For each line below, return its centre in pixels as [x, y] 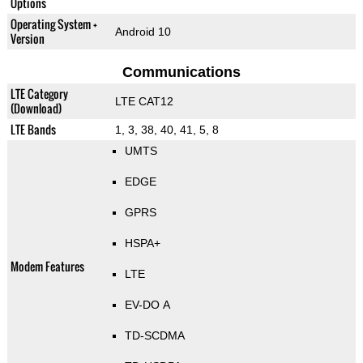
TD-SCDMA [154, 336]
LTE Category [39, 94]
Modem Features [47, 267]
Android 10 [143, 32]
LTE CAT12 [144, 102]
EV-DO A [147, 305]
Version [27, 39]
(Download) [36, 109]
